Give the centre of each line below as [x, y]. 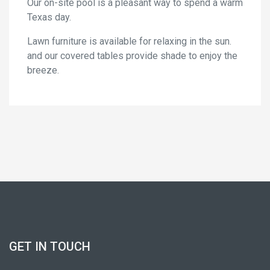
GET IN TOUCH [50, 247]
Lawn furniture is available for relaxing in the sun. [129, 42]
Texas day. [49, 17]
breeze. [43, 71]
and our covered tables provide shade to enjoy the [132, 56]
